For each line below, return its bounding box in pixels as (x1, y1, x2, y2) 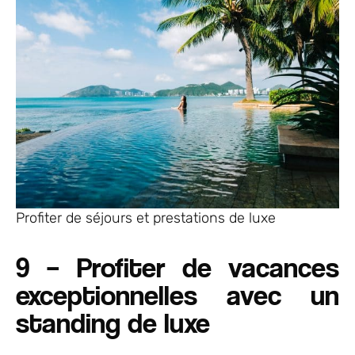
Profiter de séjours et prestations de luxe (16, 209, 276, 227)
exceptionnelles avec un (16, 277, 339, 312)
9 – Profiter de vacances (16, 250, 339, 284)
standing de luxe (16, 305, 210, 340)
